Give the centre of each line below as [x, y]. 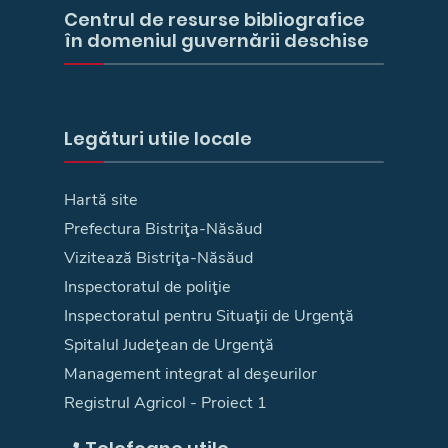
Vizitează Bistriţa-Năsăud [158, 257]
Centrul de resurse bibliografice [214, 19]
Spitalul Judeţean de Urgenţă [169, 344]
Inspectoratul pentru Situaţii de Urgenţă [209, 315]
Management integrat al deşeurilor [190, 373]
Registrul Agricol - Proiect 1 [165, 402]
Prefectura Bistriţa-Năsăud [163, 228]
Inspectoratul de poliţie [147, 286]
